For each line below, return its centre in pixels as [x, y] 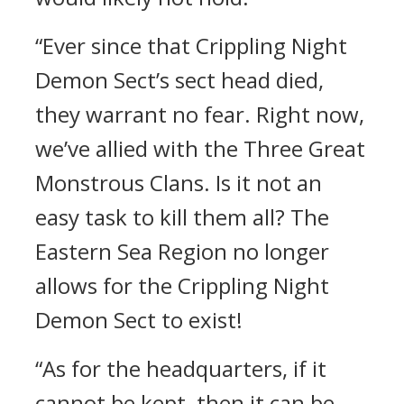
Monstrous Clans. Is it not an [179, 183]
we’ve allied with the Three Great [200, 148]
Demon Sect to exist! [139, 320]
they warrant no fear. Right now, [200, 114]
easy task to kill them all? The [182, 217]
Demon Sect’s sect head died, [179, 80]
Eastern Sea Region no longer [182, 251]
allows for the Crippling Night [182, 285]
